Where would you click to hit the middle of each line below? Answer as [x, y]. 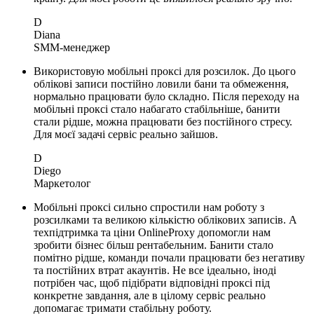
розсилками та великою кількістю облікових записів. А [165, 220]
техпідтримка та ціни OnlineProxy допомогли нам [152, 233]
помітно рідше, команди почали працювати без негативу [169, 258]
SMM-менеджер [72, 48]
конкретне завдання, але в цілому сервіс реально [150, 296]
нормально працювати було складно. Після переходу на [166, 97]
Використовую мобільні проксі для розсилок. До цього [165, 71]
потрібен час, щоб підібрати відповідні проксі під [152, 283]
